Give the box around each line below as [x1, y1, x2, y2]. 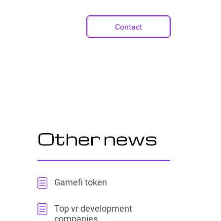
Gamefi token [54, 176, 107, 188]
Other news [37, 127, 157, 150]
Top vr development [54, 202, 132, 214]
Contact [115, 21, 142, 32]
